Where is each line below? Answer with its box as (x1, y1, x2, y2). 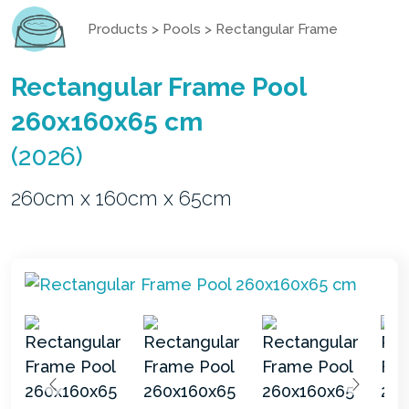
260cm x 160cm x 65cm (11, 185, 232, 210)
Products (88, 20, 148, 37)
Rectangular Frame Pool (11, 71, 306, 102)
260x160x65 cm (11, 106, 203, 137)
